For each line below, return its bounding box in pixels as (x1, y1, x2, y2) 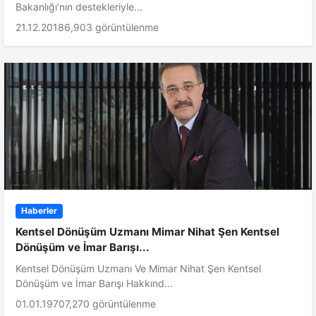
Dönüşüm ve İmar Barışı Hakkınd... (16, 276, 173, 289)
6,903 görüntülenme (64, 21, 159, 34)
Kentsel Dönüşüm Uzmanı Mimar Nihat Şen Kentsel (16, 224, 279, 238)
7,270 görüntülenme (65, 297, 156, 310)
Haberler (20, 205, 57, 217)
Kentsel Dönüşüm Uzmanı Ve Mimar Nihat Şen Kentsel (16, 262, 261, 274)
